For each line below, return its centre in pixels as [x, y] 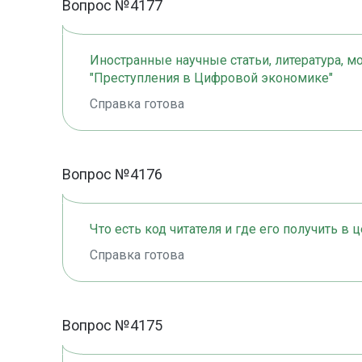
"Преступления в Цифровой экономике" [211, 78]
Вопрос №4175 [112, 326]
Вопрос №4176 [112, 175]
